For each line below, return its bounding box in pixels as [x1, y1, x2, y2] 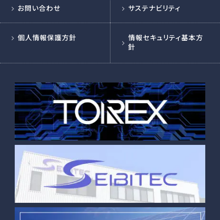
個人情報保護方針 [18, 32, 77, 43]
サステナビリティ [128, 3, 181, 13]
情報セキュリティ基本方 [128, 32, 203, 43]
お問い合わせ [18, 3, 60, 13]
